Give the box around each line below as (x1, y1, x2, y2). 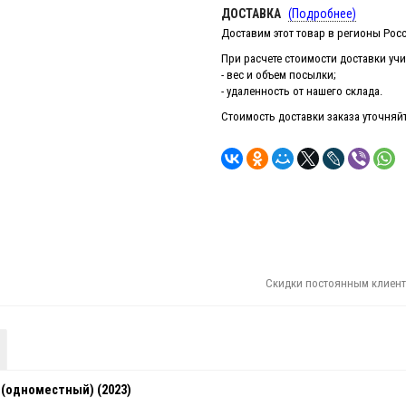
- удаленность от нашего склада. (221, 84, 382, 99)
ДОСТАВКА (221, 6, 281, 22)
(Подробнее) (288, 6, 356, 22)
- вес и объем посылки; (221, 68, 336, 82)
